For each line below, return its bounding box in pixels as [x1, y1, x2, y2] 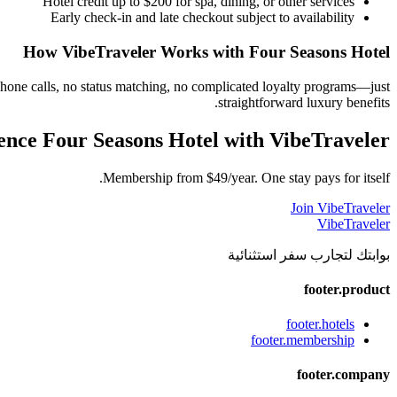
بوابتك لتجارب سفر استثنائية [228, 246, 390, 262]
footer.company [297, 367, 390, 383]
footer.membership [251, 332, 354, 348]
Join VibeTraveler [291, 199, 390, 215]
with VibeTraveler [219, 128, 390, 152]
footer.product [304, 281, 390, 297]
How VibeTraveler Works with [23, 43, 249, 62]
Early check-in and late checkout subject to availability [51, 10, 354, 26]
